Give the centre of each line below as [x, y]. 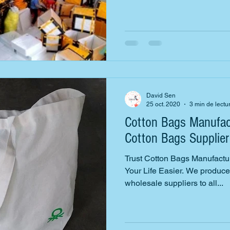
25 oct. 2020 [163, 104]
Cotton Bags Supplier [177, 138]
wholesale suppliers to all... [174, 183]
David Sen [161, 95]
